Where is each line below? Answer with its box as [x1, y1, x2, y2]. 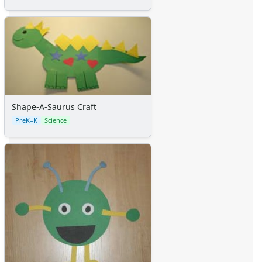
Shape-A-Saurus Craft [12, 101, 96, 113]
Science [44, 116, 67, 125]
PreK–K [15, 116, 37, 125]
